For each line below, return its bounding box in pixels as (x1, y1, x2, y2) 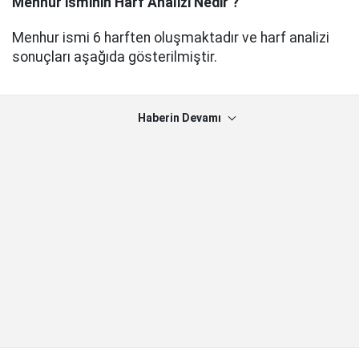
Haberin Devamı (138, 111, 221, 125)
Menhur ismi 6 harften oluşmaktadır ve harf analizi (12, 30, 329, 46)
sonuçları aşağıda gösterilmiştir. (12, 49, 217, 66)
